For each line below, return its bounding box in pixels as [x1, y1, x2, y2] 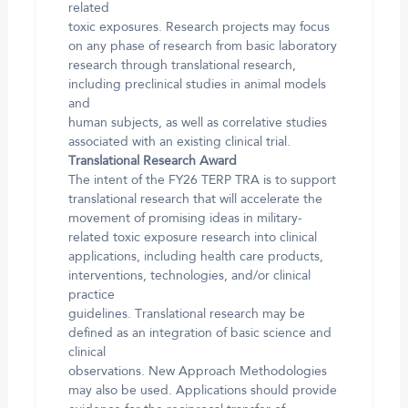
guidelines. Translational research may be [67, 307, 305, 321]
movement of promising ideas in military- [67, 211, 302, 225]
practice [67, 288, 115, 301]
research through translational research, [67, 58, 296, 72]
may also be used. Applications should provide [67, 383, 337, 397]
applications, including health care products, [67, 250, 323, 263]
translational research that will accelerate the [67, 192, 322, 206]
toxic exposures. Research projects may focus [67, 20, 330, 34]
